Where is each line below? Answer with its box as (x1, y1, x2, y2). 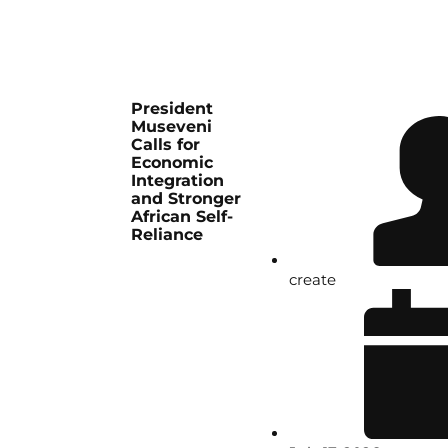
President (131, 99, 214, 119)
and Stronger (131, 189, 242, 209)
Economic (131, 153, 214, 173)
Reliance (131, 225, 204, 245)
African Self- (131, 207, 234, 227)
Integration (131, 171, 225, 191)
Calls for (131, 135, 201, 155)
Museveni (131, 117, 213, 137)
